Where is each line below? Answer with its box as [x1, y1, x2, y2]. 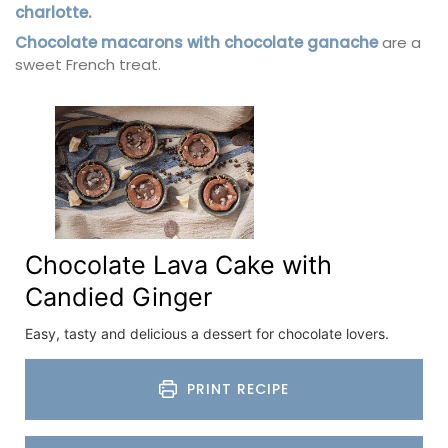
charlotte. [15, 2, 91, 24]
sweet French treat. [15, 54, 161, 76]
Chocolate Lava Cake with [25, 249, 332, 280]
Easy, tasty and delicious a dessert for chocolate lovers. [25, 324, 389, 342]
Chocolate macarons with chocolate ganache [15, 32, 378, 54]
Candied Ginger [25, 281, 212, 312]
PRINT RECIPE [182, 378, 290, 399]
